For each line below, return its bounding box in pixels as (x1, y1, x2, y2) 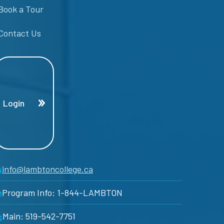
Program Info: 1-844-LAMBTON (2, 186, 122, 198)
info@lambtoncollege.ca (2, 163, 93, 174)
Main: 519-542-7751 (2, 210, 75, 221)
